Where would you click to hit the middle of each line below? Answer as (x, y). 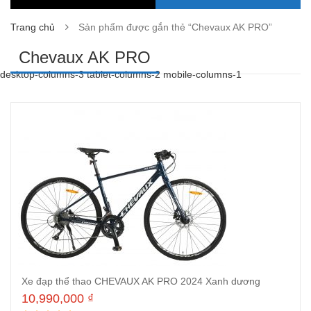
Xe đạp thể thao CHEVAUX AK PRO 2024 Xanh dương (141, 281)
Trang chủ (33, 27)
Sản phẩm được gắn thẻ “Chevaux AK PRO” (175, 27)
